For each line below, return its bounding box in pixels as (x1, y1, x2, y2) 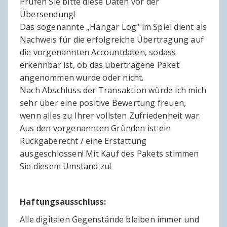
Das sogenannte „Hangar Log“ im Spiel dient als (20, 21, 207, 33)
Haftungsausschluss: (20, 196, 106, 208)
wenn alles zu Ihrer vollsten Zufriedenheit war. (20, 110, 201, 122)
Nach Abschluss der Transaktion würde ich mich (20, 85, 207, 96)
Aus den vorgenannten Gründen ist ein (20, 123, 171, 134)
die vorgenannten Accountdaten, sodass (20, 47, 176, 58)
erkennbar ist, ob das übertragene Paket (20, 59, 179, 71)
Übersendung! (20, 9, 75, 20)
